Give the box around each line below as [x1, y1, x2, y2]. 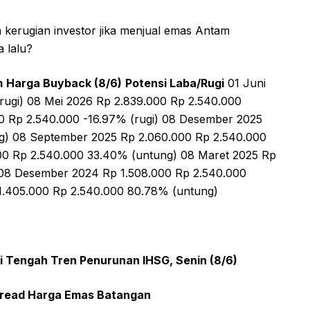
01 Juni [224, 75, 266, 90]
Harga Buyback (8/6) [6, 75, 122, 90]
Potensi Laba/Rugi [125, 75, 224, 90]
